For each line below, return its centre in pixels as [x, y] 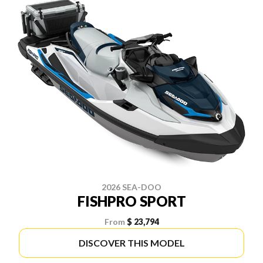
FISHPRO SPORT [131, 201]
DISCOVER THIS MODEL [131, 242]
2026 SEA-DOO [131, 187]
